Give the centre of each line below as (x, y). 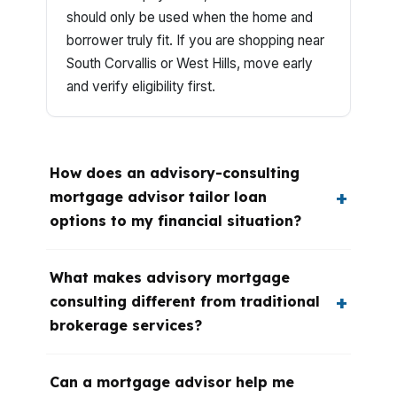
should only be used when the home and (190, 17)
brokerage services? (126, 325)
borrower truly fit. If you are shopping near (195, 40)
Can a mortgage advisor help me (172, 382)
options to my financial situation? (175, 221)
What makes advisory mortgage (170, 277)
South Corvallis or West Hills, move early (190, 63)
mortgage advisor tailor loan (158, 197)
